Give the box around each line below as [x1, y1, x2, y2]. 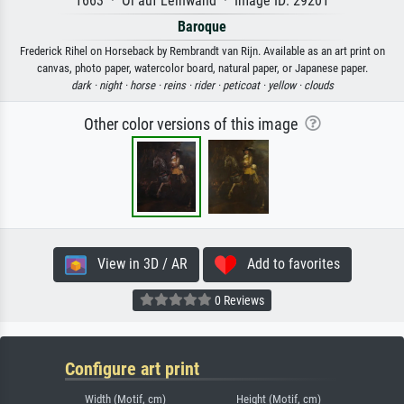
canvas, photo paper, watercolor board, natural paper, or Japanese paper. [36, 61, 368, 76]
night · [98, 78, 130, 93]
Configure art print [65, 358, 199, 381]
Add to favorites [235, 255, 340, 273]
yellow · [267, 78, 304, 93]
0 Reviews [212, 292, 264, 308]
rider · [193, 78, 223, 93]
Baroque [178, 18, 226, 36]
